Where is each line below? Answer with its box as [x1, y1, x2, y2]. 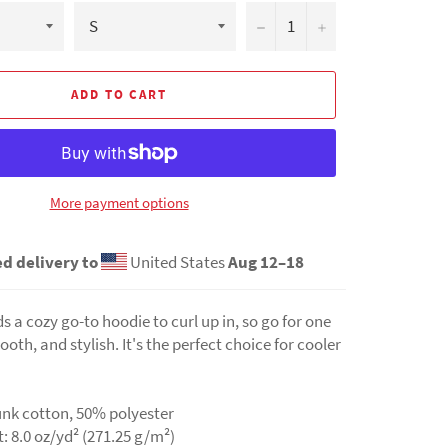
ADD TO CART [70, 86, 168, 104]
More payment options [49, 192, 189, 212]
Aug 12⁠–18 [227, 250, 304, 273]
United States [126, 250, 228, 273]
